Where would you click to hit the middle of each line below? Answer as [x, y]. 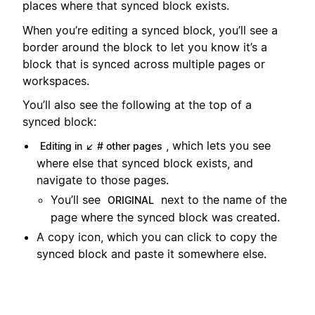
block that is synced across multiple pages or [144, 64]
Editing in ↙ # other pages [101, 146]
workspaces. [56, 81]
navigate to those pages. [103, 180]
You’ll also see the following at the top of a [137, 104]
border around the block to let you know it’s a [145, 47]
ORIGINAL [131, 200]
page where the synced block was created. [165, 218]
